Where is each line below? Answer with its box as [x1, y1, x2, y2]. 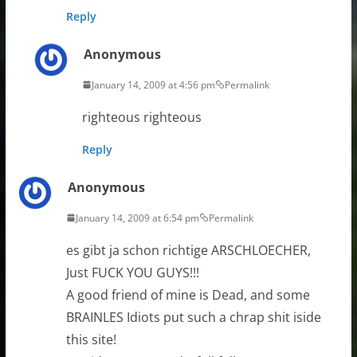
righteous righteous [81, 108, 202, 126]
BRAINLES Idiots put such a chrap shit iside [65, 308, 321, 326]
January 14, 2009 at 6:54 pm [75, 210, 199, 225]
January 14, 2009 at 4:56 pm [91, 77, 215, 92]
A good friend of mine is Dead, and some [65, 285, 310, 304]
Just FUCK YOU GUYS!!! [65, 263, 199, 281]
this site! [65, 330, 116, 348]
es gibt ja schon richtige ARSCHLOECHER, [65, 241, 311, 259]
